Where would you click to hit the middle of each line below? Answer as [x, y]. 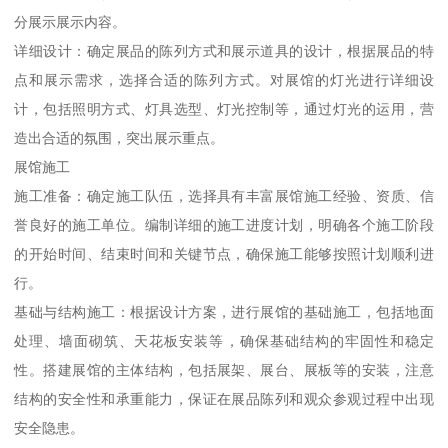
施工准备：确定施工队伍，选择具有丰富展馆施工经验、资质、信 [224, 196]
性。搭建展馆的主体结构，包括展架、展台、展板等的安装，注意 [224, 370]
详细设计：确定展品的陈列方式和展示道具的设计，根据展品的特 [224, 51]
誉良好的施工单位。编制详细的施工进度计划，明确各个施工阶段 [224, 225]
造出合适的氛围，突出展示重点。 [119, 138]
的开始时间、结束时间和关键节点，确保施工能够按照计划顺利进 [224, 254]
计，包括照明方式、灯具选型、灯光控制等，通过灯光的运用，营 [224, 109]
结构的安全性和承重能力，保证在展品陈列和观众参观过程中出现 [224, 399]
